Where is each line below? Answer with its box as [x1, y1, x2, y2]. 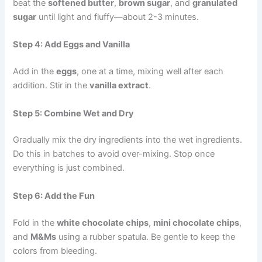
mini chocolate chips [153, 217, 240, 228]
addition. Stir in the [13, 80, 90, 91]
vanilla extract [89, 80, 149, 91]
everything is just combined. [13, 163, 125, 174]
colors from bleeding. [13, 245, 98, 256]
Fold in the [13, 217, 57, 228]
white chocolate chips [57, 217, 149, 228]
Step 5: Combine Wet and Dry [13, 108, 135, 119]
